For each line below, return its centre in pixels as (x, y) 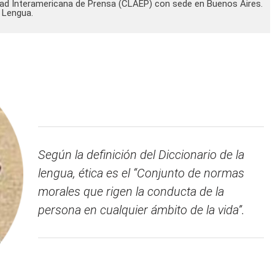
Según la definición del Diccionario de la (141, 154)
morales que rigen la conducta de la (131, 191)
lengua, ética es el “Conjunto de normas (141, 173)
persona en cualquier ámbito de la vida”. (141, 210)
